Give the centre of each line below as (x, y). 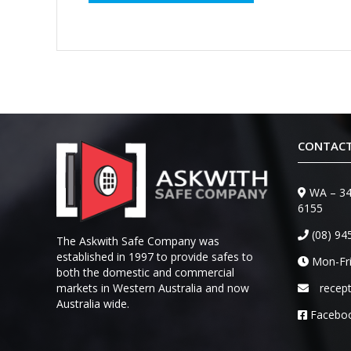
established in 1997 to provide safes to (155, 256)
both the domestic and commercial (145, 272)
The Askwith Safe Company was (138, 241)
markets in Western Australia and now (153, 288)
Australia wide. (93, 303)
